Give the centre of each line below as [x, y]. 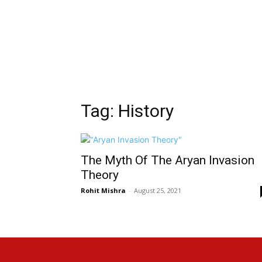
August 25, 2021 [158, 191]
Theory [100, 175]
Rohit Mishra [103, 191]
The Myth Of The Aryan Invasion [168, 161]
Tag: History [127, 111]
